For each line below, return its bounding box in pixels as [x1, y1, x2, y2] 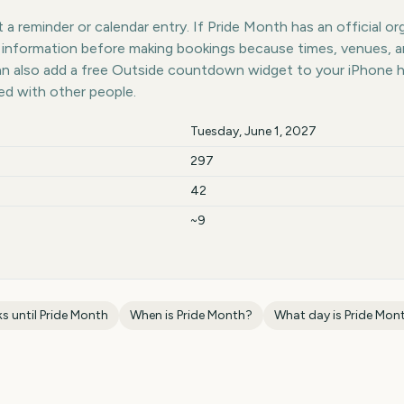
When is [130, 308, 177, 323]
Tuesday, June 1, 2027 [190, 124, 317, 139]
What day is [274, 308, 344, 323]
